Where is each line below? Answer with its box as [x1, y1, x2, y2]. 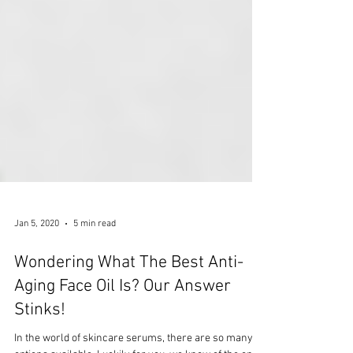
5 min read [73, 261, 116, 272]
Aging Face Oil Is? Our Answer [14, 318, 231, 340]
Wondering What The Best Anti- [14, 295, 243, 316]
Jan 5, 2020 [14, 261, 59, 272]
